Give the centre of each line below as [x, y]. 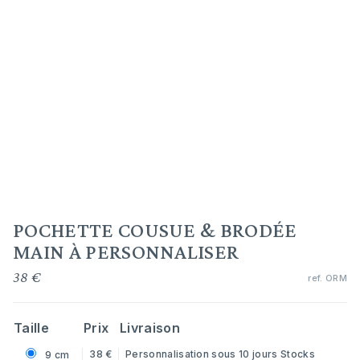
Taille [31, 328]
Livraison [150, 328]
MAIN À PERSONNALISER [126, 252]
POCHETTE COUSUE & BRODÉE [155, 230]
